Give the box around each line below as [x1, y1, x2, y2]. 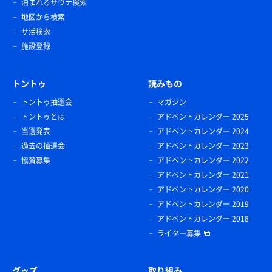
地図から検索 [21, 12, 65, 23]
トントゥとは [21, 111, 65, 123]
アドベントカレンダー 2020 [157, 184, 249, 195]
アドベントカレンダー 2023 [157, 140, 249, 152]
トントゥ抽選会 [21, 97, 72, 108]
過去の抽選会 [21, 140, 65, 152]
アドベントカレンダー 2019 [157, 199, 249, 210]
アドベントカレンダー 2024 [157, 126, 249, 137]
